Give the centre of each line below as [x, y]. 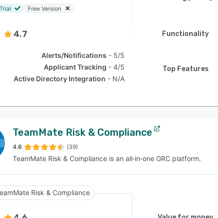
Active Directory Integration [60, 79]
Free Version [45, 8]
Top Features [185, 69]
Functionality [185, 34]
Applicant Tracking [75, 67]
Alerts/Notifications [74, 55]
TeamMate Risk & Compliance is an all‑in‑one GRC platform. [107, 158]
